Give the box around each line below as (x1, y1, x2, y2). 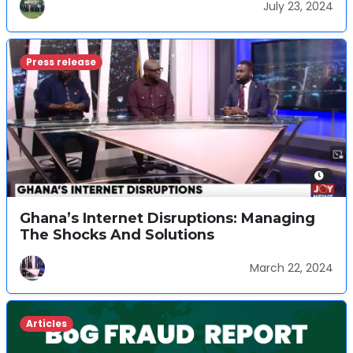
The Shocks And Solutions (20, 226, 214, 243)
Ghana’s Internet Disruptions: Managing (20, 210, 315, 226)
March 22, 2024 (250, 259, 333, 276)
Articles (25, 317, 67, 330)
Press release (25, 55, 96, 69)
